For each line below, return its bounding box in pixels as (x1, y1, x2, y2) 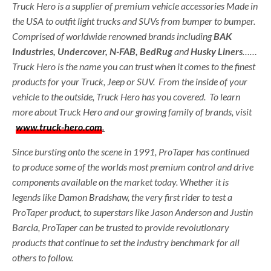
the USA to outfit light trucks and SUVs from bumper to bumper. (12, 15, 258, 27)
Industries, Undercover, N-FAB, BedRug (12, 45, 173, 57)
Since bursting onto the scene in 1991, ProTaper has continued (12, 145, 250, 157)
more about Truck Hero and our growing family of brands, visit (12, 105, 252, 117)
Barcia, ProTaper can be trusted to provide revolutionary (12, 221, 230, 233)
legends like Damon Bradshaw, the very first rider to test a (12, 191, 233, 203)
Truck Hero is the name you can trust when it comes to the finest (12, 60, 256, 72)
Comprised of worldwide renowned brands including (12, 30, 214, 42)
